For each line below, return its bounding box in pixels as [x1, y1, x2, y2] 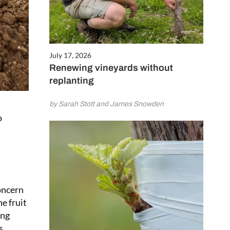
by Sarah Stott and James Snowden [49, 100, 164, 108]
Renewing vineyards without [49, 62, 173, 73]
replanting [49, 75, 94, 86]
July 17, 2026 [49, 50, 91, 60]
